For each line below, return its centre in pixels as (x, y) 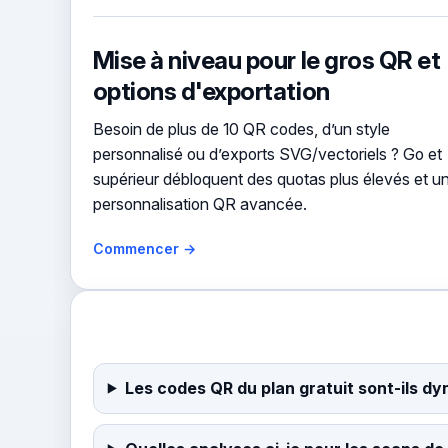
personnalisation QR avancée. (199, 204)
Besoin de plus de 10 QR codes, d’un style (241, 129)
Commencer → (144, 248)
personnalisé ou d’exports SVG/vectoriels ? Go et (267, 154)
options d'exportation (211, 90)
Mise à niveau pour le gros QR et (266, 59)
